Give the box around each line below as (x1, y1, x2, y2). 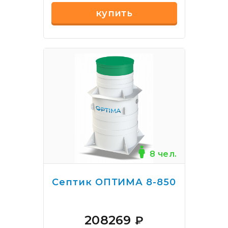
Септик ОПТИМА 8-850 (52, 177, 176, 188)
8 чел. (150, 149, 177, 159)
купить (95, 8, 133, 19)
